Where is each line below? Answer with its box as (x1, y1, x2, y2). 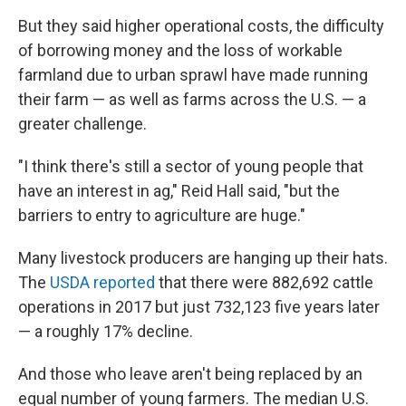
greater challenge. (18, 114, 147, 133)
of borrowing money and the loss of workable (18, 41, 343, 60)
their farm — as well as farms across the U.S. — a (18, 90, 366, 109)
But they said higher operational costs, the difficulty (18, 16, 384, 35)
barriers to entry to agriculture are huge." (18, 206, 305, 225)
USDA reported (50, 273, 155, 292)
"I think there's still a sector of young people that (18, 157, 363, 176)
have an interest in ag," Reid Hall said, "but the (18, 181, 340, 200)
